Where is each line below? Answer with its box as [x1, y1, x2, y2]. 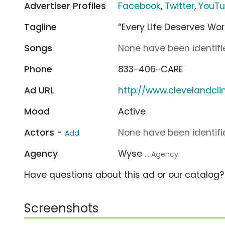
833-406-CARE [118, 63, 184, 75]
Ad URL [24, 84, 54, 96]
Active [118, 105, 146, 118]
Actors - [24, 126, 65, 139]
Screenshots [24, 199, 98, 216]
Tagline [24, 21, 57, 33]
